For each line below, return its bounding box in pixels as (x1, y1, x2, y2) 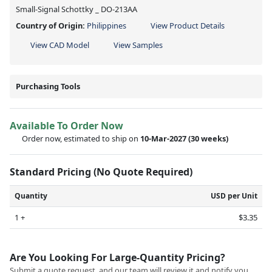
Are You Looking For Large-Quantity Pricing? (10, 250, 225, 264)
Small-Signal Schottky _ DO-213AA (16, 3, 137, 15)
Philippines (87, 19, 126, 31)
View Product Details (151, 19, 225, 31)
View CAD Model (30, 39, 89, 50)
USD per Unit (211, 190, 257, 201)
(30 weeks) (188, 132, 230, 144)
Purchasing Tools (16, 80, 80, 92)
